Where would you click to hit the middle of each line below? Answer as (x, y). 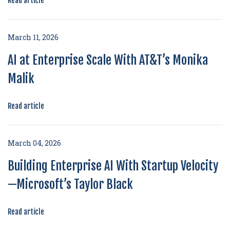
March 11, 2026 (33, 37)
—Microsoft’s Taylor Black (70, 184)
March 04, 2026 (34, 143)
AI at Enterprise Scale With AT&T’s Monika (108, 60)
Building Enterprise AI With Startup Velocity (113, 166)
